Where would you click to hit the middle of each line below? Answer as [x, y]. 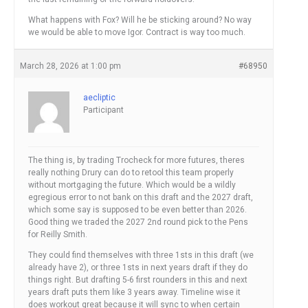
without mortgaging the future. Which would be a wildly [132, 185]
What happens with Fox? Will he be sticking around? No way [140, 20]
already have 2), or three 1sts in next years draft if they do [138, 268]
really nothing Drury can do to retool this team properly [131, 173]
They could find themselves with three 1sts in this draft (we [141, 255]
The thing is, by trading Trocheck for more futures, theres [136, 161]
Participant [103, 110]
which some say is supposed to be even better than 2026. [137, 210]
